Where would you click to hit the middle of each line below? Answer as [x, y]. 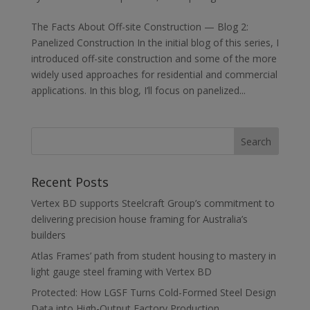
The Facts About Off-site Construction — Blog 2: [139, 27]
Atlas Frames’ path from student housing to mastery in [153, 256]
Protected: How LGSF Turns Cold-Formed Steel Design [153, 292]
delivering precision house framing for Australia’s [139, 219]
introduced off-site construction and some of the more [154, 58]
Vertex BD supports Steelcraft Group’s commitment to [153, 203]
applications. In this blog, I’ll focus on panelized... [138, 90]
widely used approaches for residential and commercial [154, 74]
